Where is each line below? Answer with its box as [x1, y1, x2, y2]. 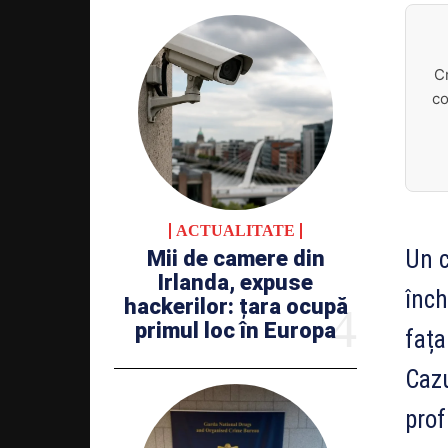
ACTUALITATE [176, 221, 295, 239]
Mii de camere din [146, 245, 325, 271]
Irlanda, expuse [158, 269, 313, 295]
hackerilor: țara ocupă [123, 293, 348, 319]
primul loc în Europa [135, 317, 336, 343]
